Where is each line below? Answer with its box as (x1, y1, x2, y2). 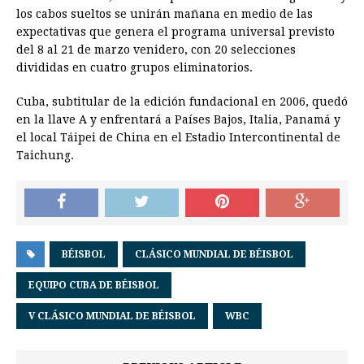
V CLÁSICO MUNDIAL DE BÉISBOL (28, 310, 196, 323)
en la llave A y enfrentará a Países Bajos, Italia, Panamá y (16, 113, 340, 127)
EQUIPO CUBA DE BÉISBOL (28, 279, 159, 292)
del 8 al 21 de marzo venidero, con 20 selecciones (16, 43, 296, 57)
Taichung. (16, 149, 74, 162)
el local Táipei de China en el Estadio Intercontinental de (16, 131, 340, 145)
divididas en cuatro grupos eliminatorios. (16, 61, 253, 75)
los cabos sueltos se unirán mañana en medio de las (16, 7, 313, 21)
